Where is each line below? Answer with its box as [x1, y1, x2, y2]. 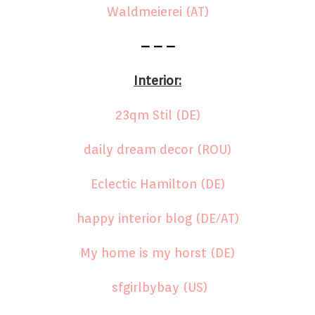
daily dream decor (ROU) [84, 141, 231, 157]
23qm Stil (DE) [115, 107, 200, 122]
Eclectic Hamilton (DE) [90, 176, 225, 191]
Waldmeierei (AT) [106, 4, 209, 19]
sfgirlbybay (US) [111, 279, 207, 295]
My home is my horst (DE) [80, 245, 235, 260]
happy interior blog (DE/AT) [76, 210, 239, 226]
